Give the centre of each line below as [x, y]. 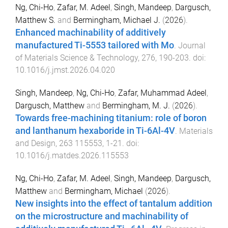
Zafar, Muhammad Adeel [162, 93]
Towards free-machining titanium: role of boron [111, 118]
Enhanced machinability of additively [91, 33]
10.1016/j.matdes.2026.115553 [72, 155]
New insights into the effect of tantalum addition [114, 203]
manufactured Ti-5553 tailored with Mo [95, 46]
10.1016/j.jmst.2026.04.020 [65, 70]
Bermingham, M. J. [136, 105]
